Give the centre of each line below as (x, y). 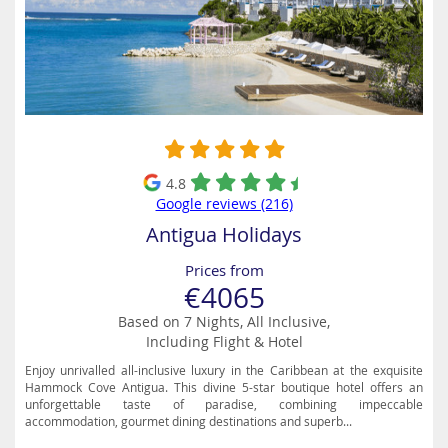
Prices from (224, 270)
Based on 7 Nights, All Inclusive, (224, 321)
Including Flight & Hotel (224, 341)
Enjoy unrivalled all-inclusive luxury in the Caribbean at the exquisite (224, 370)
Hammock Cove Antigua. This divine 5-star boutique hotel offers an (224, 387)
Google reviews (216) (224, 203)
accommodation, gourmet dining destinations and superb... (188, 421)
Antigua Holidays (224, 234)
